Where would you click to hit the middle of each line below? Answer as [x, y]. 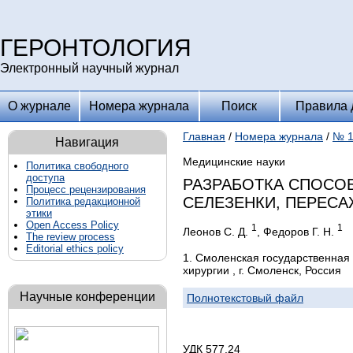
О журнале [39, 106]
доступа [45, 178]
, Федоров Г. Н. [297, 231]
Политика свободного [77, 166]
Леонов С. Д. [217, 231]
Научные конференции [87, 297]
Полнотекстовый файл [245, 297]
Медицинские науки [234, 162]
